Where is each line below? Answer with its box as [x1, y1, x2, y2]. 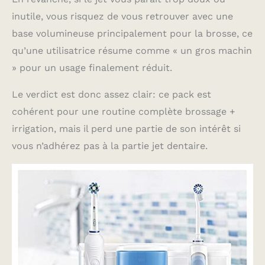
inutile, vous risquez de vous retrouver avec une [12, 11, 233, 22]
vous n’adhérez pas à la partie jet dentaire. [12, 140, 208, 152]
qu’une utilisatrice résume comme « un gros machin [12, 45, 252, 57]
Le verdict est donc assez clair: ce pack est [12, 89, 211, 101]
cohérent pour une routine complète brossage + [12, 106, 235, 118]
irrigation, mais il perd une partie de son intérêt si [12, 123, 241, 135]
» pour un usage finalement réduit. [12, 62, 172, 74]
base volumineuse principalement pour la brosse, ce [12, 28, 253, 40]
